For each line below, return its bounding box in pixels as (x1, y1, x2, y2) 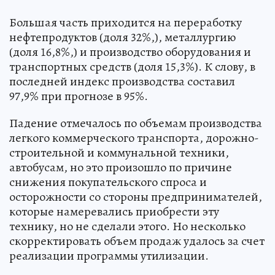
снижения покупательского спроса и (9, 174, 207, 191)
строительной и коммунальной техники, (9, 144, 229, 161)
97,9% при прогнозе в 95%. (9, 88, 148, 105)
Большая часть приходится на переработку (9, 14, 242, 31)
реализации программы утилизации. (9, 247, 209, 265)
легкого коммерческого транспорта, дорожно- (9, 130, 259, 147)
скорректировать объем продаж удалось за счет (9, 233, 265, 250)
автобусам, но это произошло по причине (9, 159, 232, 176)
